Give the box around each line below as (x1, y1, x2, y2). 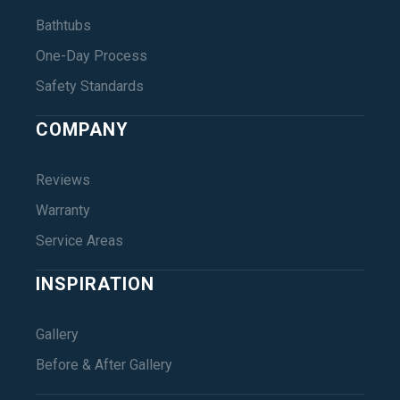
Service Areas (36, 232, 123, 250)
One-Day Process (36, 47, 147, 65)
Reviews (36, 171, 90, 189)
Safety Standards (36, 78, 144, 96)
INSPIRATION (36, 273, 154, 296)
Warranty (36, 202, 90, 220)
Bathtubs (36, 17, 91, 35)
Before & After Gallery (36, 356, 172, 374)
